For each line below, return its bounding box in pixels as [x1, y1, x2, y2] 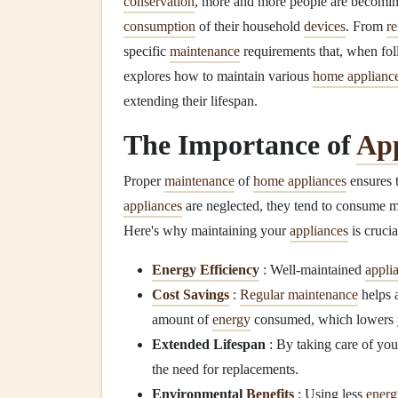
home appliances [253, 173, 346, 188]
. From [346, 19, 386, 34]
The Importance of [123, 129, 356, 161]
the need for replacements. [152, 362, 298, 377]
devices [304, 19, 346, 34]
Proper [123, 173, 164, 188]
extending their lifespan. [123, 93, 258, 108]
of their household [195, 19, 304, 34]
